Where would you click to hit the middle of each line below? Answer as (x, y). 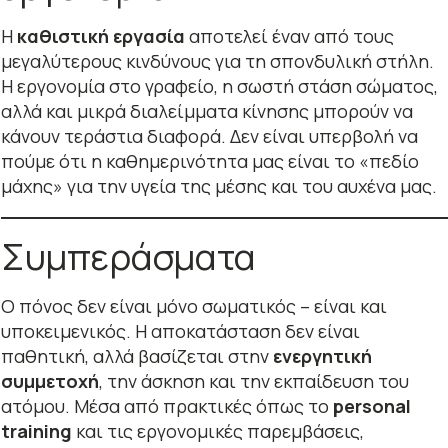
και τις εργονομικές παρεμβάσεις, (217, 430)
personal (371, 405)
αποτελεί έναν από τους (289, 35)
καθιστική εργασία (100, 35)
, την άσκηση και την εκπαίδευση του (253, 380)
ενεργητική (322, 355)
